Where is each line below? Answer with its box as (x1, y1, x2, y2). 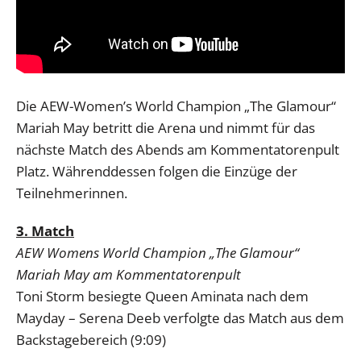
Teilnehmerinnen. (16, 183, 127, 202)
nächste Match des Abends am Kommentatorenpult (16, 139, 339, 159)
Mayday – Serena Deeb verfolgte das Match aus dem (16, 308, 344, 327)
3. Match (16, 221, 74, 240)
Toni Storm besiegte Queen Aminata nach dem (16, 286, 309, 305)
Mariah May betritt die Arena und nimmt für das (16, 118, 315, 137)
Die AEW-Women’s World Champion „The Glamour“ (16, 96, 336, 115)
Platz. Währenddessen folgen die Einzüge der (16, 161, 297, 180)
